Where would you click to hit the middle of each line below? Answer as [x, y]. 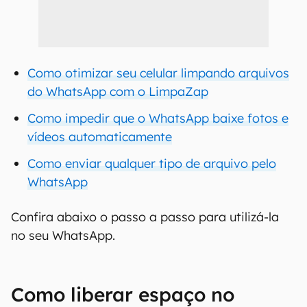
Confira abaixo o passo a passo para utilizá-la [145, 217]
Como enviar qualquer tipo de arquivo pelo [152, 163]
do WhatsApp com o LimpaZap [118, 91]
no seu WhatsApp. [63, 235]
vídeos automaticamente [100, 137]
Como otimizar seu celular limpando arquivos [158, 73]
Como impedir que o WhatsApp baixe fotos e [158, 118]
